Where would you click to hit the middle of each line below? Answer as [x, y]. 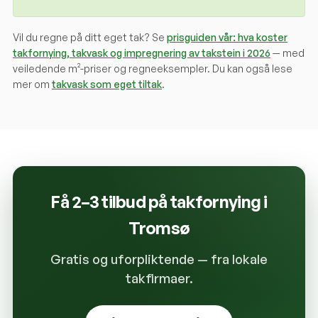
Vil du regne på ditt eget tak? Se [89, 37]
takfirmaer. [159, 278]
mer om [32, 84]
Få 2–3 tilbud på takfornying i [159, 202]
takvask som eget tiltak [107, 84]
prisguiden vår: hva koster [227, 37]
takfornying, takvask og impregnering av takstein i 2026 [142, 53]
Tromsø [159, 228]
